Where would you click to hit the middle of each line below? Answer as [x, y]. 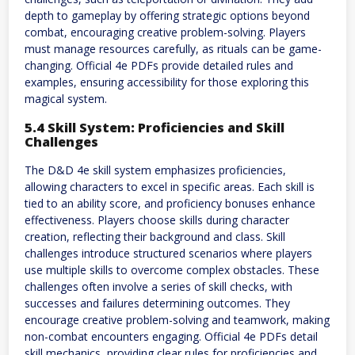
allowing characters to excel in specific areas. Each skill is [170, 186]
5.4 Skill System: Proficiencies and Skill [155, 127]
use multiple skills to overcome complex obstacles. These [172, 269]
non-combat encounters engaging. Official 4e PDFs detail [171, 336]
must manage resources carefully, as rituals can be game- [173, 49]
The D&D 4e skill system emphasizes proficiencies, [155, 170]
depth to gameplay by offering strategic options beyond [167, 16]
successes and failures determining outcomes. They [157, 303]
